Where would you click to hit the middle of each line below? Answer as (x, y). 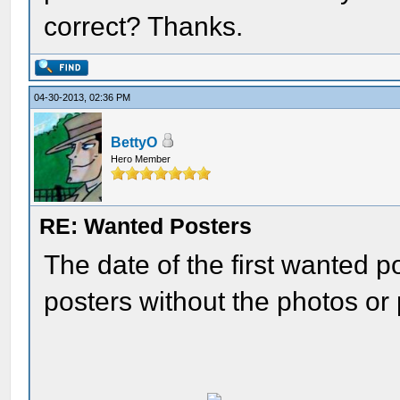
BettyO (134, 142)
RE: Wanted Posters (146, 226)
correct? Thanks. (144, 26)
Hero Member (141, 159)
